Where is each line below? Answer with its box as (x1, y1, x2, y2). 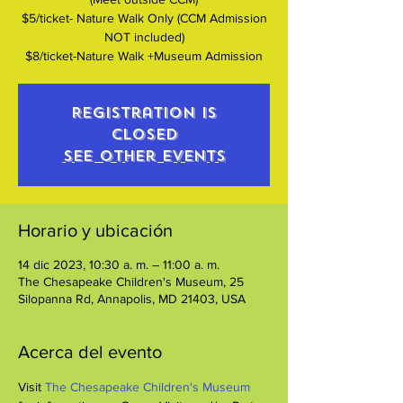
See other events (62, 146, 226, 166)
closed (110, 124, 178, 144)
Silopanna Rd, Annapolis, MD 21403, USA (18, 291, 246, 306)
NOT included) (103, 29, 184, 44)
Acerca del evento (18, 341, 162, 362)
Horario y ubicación (18, 219, 173, 240)
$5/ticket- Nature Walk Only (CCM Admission (21, 10, 267, 25)
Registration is (71, 103, 217, 122)
